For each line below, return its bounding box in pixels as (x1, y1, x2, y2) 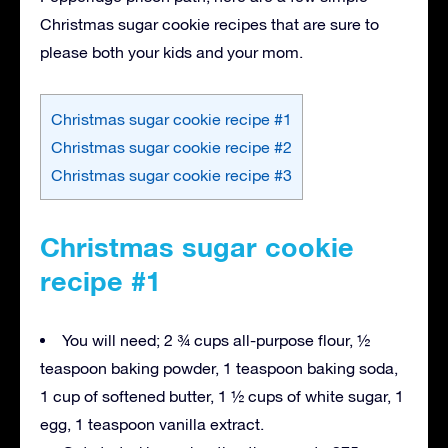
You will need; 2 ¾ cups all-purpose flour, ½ (62, 330, 370, 349)
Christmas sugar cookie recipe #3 (51, 165, 292, 184)
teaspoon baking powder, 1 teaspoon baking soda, (40, 358, 398, 377)
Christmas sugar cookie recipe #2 (51, 137, 292, 156)
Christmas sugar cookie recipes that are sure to (40, 14, 379, 33)
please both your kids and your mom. (40, 42, 303, 61)
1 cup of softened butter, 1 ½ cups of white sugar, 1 (40, 386, 404, 405)
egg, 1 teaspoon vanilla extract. (40, 414, 264, 433)
